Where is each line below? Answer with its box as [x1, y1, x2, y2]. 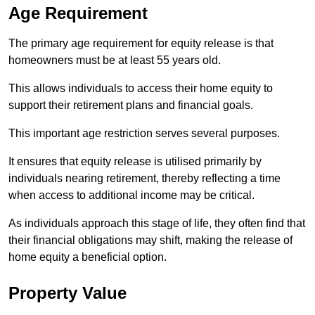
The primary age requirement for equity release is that [8, 37, 274, 49]
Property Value [8, 283, 127, 302]
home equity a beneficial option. [8, 250, 167, 263]
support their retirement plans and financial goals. [8, 98, 253, 111]
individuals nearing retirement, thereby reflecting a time [8, 172, 281, 184]
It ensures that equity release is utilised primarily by [8, 155, 262, 167]
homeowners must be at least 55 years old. [8, 53, 221, 66]
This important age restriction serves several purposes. [8, 127, 280, 139]
